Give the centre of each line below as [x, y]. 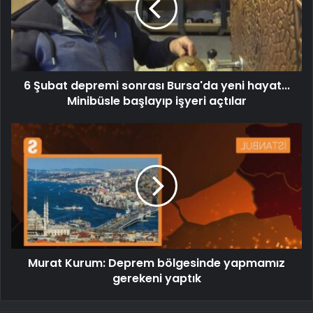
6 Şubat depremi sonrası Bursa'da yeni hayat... [156, 86]
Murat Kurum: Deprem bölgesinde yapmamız [156, 263]
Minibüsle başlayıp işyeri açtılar [156, 101]
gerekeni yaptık [156, 279]
